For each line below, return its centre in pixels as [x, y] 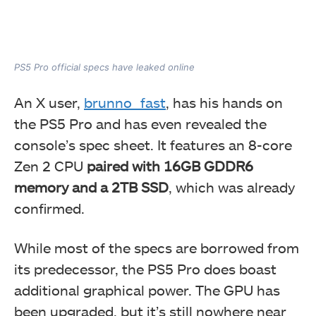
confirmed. [51, 208]
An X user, [49, 103]
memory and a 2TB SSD [91, 187]
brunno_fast [125, 103]
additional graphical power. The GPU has [147, 290]
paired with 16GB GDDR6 [168, 166]
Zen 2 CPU [49, 166]
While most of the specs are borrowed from [157, 248]
